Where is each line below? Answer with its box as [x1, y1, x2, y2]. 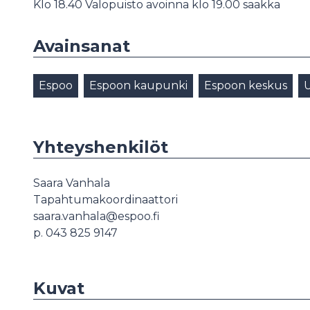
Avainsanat [33, 35, 130, 56]
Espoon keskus [204, 78, 287, 92]
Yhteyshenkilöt [33, 136, 168, 157]
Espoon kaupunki [89, 78, 188, 92]
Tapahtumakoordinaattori [33, 192, 178, 206]
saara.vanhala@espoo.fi [33, 209, 160, 223]
